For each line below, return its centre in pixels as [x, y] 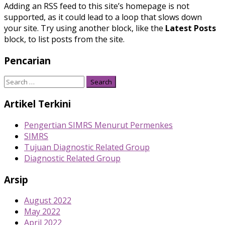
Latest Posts [191, 28]
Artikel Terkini [37, 104]
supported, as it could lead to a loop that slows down [103, 17]
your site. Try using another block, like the [85, 28]
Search [16, 81]
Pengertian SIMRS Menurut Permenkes [98, 125]
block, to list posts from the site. [64, 39]
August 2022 [48, 201]
